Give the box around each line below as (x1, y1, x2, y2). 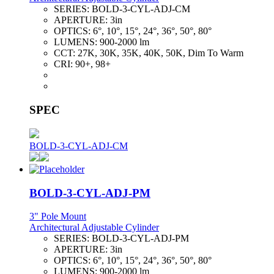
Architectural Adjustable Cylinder (29, 222, 159, 233)
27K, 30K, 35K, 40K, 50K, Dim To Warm (78, 48, 243, 59)
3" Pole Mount (29, 211, 86, 222)
